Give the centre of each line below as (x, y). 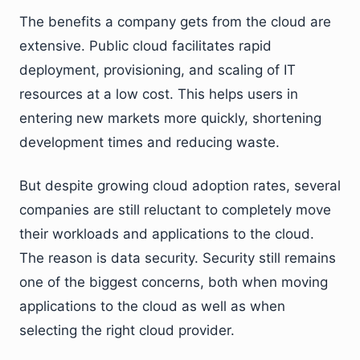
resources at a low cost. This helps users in (159, 94)
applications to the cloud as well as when (152, 307)
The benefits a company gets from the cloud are (175, 22)
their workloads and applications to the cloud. (167, 234)
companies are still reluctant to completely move (175, 210)
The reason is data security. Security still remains (178, 258)
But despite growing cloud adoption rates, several (180, 186)
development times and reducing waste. (149, 143)
